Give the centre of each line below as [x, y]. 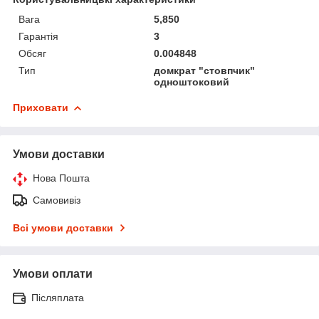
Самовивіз [57, 200]
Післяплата [58, 298]
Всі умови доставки [63, 228]
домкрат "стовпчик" [205, 71]
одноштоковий [192, 82]
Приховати [41, 108]
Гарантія [38, 37]
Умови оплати [53, 274]
